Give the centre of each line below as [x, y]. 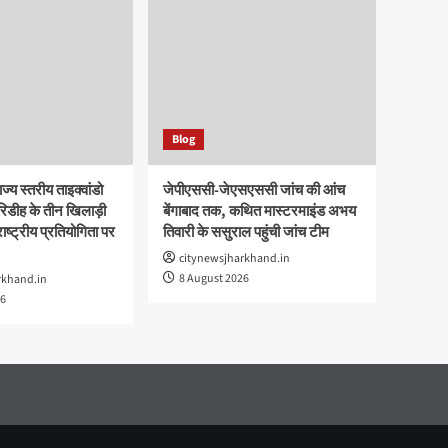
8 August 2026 [214, 278]
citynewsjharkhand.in [234, 258]
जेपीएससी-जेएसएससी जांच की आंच [254, 190]
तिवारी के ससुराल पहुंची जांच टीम [246, 232]
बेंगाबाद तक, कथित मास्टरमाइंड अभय [259, 211]
